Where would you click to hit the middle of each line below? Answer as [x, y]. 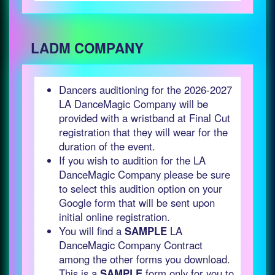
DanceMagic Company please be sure [145, 174]
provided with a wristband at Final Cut [145, 118]
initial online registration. [114, 217]
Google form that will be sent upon [137, 203]
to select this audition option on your [141, 188]
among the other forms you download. [145, 259]
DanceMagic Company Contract [131, 245]
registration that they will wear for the [143, 132]
